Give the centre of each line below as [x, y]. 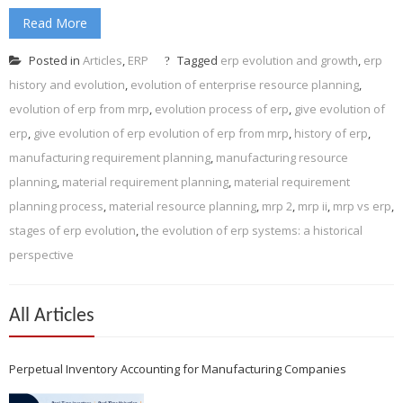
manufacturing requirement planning [110, 157]
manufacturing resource [282, 157]
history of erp [331, 133]
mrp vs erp [362, 206]
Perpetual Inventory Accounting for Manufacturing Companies [178, 368]
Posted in [54, 60]
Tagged [197, 60]
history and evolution [67, 84]
